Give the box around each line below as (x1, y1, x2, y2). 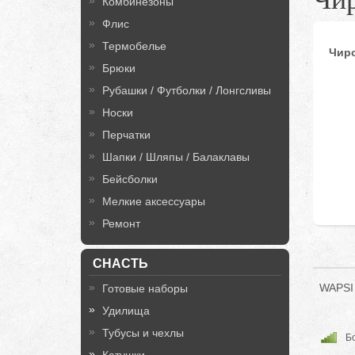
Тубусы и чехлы (102, 326, 184, 339)
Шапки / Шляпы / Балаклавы (102, 151, 250, 163)
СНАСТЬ (93, 257, 148, 270)
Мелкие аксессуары (102, 195, 205, 208)
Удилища (102, 304, 150, 317)
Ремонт (102, 217, 140, 230)
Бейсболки (102, 173, 158, 185)
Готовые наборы (102, 282, 188, 295)
